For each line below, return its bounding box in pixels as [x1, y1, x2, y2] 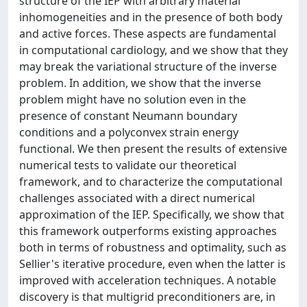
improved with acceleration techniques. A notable [19, 273, 276, 288]
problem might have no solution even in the [19, 92, 246, 107]
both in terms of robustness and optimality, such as [19, 240, 286, 255]
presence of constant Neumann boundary [19, 108, 237, 123]
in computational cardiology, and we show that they [19, 42, 288, 58]
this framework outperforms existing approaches [19, 223, 277, 238]
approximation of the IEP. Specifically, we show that [19, 207, 284, 222]
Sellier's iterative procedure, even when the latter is [19, 256, 286, 271]
